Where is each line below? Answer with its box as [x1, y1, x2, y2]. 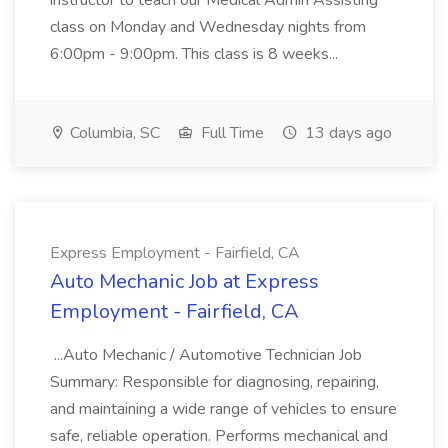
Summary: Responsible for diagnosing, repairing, [50, 371, 379, 393]
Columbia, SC [66, 122, 160, 144]
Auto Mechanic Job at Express [50, 268, 319, 295]
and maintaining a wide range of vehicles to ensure [50, 398, 397, 420]
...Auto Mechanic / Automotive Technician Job [50, 344, 362, 366]
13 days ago [301, 122, 392, 144]
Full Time [197, 122, 264, 144]
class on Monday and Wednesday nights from [50, 16, 366, 38]
